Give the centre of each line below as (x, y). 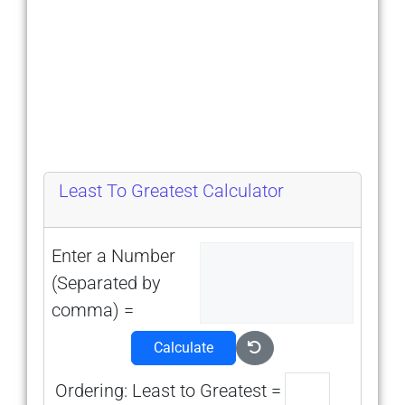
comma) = (93, 310)
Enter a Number (113, 256)
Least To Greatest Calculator (171, 191)
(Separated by (106, 283)
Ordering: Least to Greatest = (168, 391)
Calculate (184, 348)
